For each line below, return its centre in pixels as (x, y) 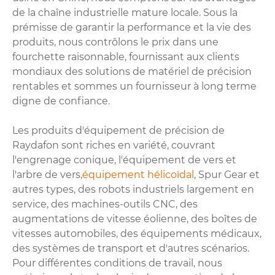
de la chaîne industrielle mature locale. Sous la (125, 12)
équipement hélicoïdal (138, 174)
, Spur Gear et (227, 174)
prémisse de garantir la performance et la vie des (132, 27)
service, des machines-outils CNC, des (105, 204)
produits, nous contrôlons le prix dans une (115, 42)
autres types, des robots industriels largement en (133, 189)
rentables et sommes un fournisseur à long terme (134, 86)
